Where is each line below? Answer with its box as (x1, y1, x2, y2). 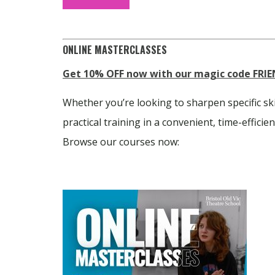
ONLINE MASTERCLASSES (63, 42, 167, 57)
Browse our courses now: (63, 134, 179, 149)
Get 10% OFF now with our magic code (63, 66, 250, 80)
